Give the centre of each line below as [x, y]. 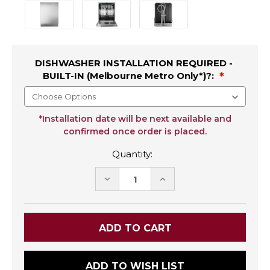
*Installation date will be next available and [135, 119]
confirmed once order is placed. [135, 132]
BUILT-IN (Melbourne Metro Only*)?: [129, 75]
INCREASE [182, 178]
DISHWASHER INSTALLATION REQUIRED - [133, 63]
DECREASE [128, 178]
